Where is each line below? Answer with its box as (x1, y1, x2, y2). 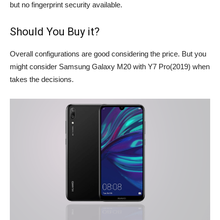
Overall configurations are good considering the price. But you (10, 50, 206, 58)
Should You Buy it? (10, 26, 100, 38)
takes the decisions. (10, 75, 74, 83)
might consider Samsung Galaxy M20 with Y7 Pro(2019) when (10, 62, 210, 71)
